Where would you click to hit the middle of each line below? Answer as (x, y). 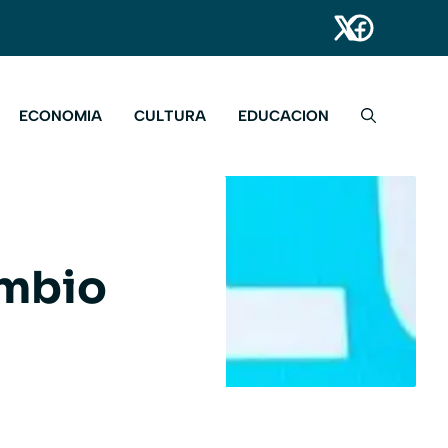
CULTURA (170, 116)
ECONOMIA (60, 116)
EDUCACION (283, 116)
